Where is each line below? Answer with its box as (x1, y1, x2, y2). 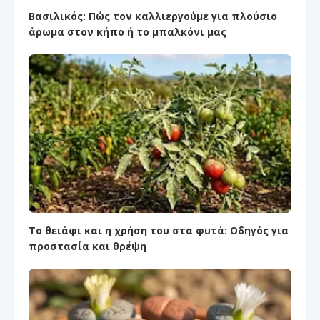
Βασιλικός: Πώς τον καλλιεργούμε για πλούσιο (29, 9, 277, 23)
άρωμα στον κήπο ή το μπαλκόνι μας (29, 24, 226, 39)
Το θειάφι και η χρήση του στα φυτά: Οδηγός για (29, 224, 289, 238)
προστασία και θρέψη (29, 239, 146, 254)
